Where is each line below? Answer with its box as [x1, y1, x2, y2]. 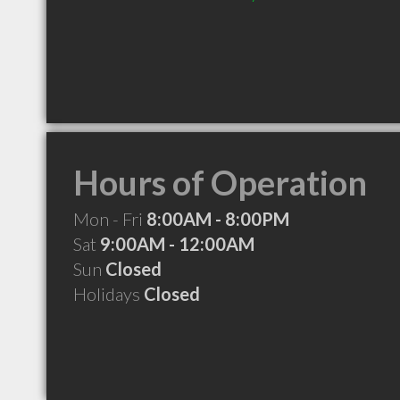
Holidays [73, 283, 144, 304]
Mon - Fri [73, 208, 146, 229]
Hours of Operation [73, 162, 367, 203]
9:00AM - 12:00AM [100, 233, 254, 254]
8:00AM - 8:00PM [146, 208, 289, 229]
